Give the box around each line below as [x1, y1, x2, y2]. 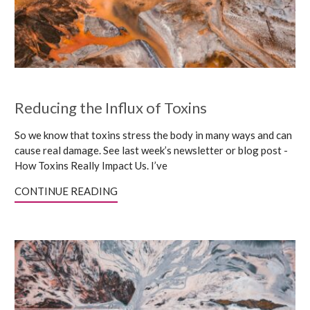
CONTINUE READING [15, 185, 118, 197]
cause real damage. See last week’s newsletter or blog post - [15, 144, 288, 156]
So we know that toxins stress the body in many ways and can [15, 129, 292, 141]
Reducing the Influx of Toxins [15, 98, 207, 117]
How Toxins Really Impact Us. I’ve [15, 159, 167, 172]
